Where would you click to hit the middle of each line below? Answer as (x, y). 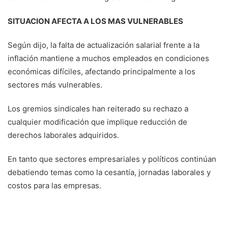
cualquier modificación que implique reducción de (97, 122)
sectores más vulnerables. (55, 84)
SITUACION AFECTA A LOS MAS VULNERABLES (95, 21)
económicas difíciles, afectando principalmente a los (102, 71)
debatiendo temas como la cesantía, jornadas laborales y (109, 172)
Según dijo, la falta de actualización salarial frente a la (104, 45)
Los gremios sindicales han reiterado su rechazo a (98, 108)
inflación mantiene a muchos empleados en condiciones (108, 58)
